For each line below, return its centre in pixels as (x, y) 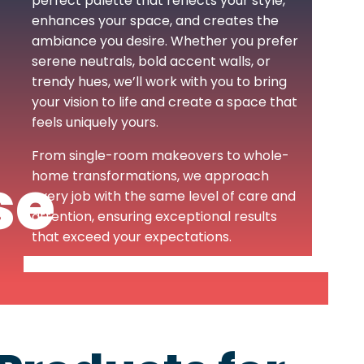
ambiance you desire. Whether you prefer (165, 41)
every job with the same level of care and (164, 197)
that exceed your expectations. (132, 237)
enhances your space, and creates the (155, 21)
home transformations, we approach (150, 176)
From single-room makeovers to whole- (160, 156)
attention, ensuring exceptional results (154, 217)
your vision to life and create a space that (165, 102)
